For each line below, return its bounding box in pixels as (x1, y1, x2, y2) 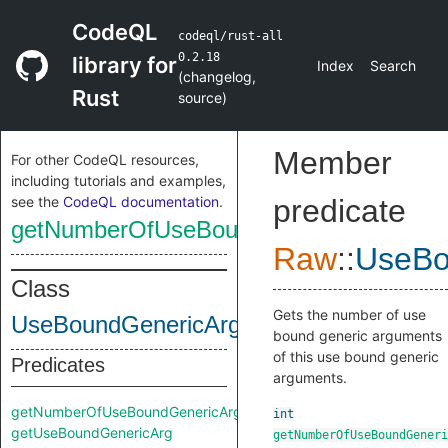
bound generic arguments (273, 327, 442, 344)
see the (11, 193, 63, 210)
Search (370, 57, 416, 74)
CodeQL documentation (63, 193, 219, 210)
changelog (183, 67, 253, 85)
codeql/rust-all (178, 28, 284, 43)
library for (72, 52, 177, 78)
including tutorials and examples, (11, 172, 226, 189)
